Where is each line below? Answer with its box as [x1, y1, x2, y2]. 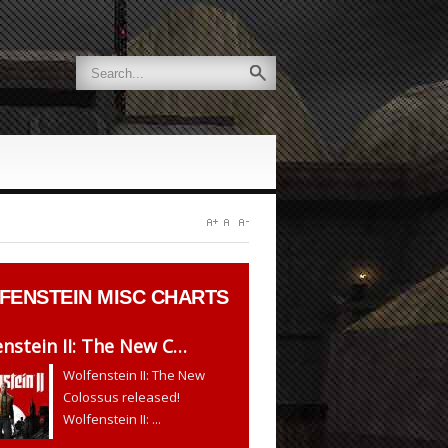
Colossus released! [63, 388, 181, 406]
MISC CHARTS [91, 286, 229, 308]
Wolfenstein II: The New [63, 366, 206, 384]
